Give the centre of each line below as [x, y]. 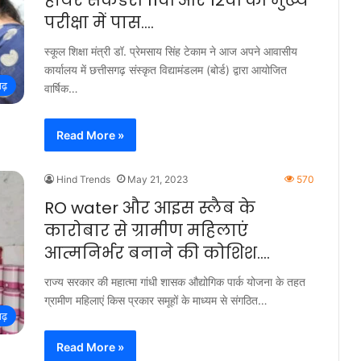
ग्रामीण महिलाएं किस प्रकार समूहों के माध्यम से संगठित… [156, 300]
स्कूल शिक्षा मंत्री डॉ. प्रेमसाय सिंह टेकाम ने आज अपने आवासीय [171, 51]
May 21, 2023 [158, 179]
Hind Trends [83, 179]
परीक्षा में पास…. [99, 23]
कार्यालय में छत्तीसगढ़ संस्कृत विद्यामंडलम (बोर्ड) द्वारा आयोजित [166, 70]
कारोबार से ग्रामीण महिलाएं [146, 230]
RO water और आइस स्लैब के [150, 208]
